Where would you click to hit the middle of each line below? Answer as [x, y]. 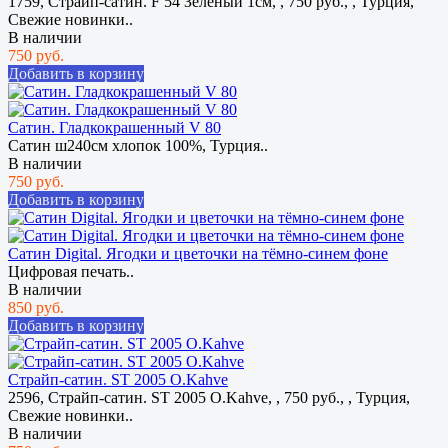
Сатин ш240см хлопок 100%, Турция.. [138, 145]
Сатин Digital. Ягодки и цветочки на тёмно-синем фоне [198, 253]
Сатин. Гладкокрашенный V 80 [114, 127]
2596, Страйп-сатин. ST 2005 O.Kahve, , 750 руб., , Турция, [209, 397]
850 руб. [36, 307]
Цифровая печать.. [71, 271]
